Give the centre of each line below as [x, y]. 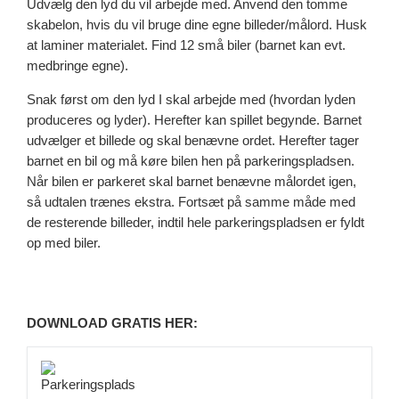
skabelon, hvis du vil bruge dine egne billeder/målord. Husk [197, 25]
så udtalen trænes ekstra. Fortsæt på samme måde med [191, 202]
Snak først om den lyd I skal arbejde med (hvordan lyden [191, 99]
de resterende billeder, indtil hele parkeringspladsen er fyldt [196, 222]
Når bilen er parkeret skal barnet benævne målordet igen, [192, 181]
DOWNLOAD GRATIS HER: [113, 323]
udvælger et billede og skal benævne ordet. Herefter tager [193, 140]
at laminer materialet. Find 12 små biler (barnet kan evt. [187, 46]
